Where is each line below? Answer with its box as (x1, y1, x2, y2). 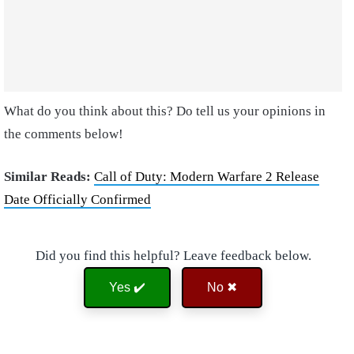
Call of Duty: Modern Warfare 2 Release (94, 169, 319, 184)
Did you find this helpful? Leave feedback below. (35, 248, 311, 263)
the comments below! (4, 126, 123, 141)
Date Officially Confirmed (4, 192, 151, 207)
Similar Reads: (4, 169, 94, 184)
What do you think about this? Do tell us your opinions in (4, 104, 326, 119)
